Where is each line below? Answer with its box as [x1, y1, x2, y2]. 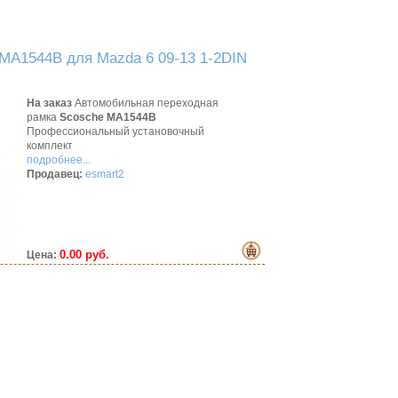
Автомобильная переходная [72, 97, 219, 109]
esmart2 [85, 168, 124, 180]
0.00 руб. [60, 248, 109, 261]
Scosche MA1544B [60, 111, 156, 123]
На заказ [27, 97, 72, 109]
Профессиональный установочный [27, 125, 204, 138]
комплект [27, 139, 73, 152]
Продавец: [27, 168, 83, 180]
